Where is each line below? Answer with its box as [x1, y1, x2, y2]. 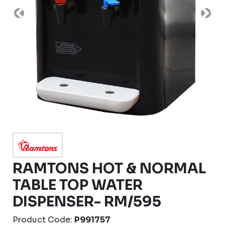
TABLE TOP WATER [13, 176, 143, 194]
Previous [18, 13, 54, 24]
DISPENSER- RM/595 [13, 193, 161, 211]
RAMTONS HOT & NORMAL [13, 160, 206, 178]
